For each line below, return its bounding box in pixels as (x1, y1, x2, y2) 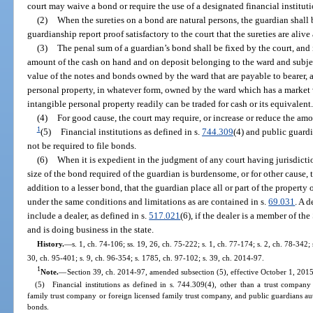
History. (36, 239, 64, 248)
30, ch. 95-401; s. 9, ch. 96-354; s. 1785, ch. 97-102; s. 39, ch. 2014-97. (27, 253, 265, 262)
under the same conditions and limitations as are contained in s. (27, 196, 269, 207)
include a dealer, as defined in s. (27, 210, 150, 221)
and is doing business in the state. (27, 224, 154, 235)
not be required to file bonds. (27, 140, 137, 151)
